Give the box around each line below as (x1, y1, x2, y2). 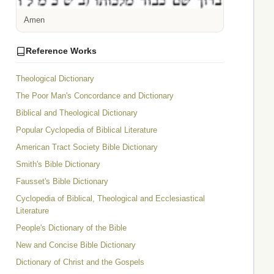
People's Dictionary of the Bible (16, 223, 127, 233)
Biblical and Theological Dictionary (16, 108, 138, 118)
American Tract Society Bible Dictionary (16, 143, 158, 152)
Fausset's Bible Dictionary (16, 177, 108, 187)
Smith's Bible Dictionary (16, 160, 100, 169)
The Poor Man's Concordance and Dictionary (16, 91, 174, 101)
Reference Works (26, 46, 97, 56)
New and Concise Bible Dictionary (16, 240, 136, 250)
